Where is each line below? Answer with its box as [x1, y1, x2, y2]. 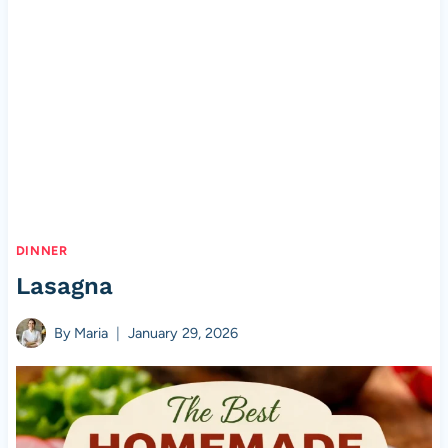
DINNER [15, 242, 68, 258]
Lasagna [15, 272, 113, 301]
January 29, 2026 [128, 323, 239, 342]
